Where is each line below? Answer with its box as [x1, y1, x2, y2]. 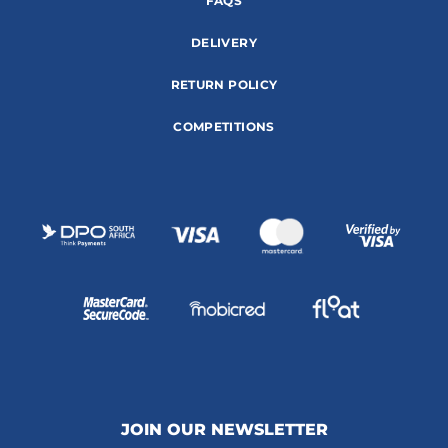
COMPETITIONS [173, 118, 275, 134]
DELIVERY [191, 34, 257, 50]
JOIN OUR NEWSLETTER [120, 419, 328, 439]
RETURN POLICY [170, 76, 278, 92]
